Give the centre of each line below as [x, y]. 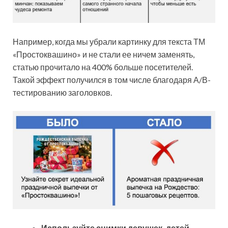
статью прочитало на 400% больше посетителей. [103, 67]
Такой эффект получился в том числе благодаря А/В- [112, 79]
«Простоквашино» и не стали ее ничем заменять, [104, 54]
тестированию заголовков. [62, 92]
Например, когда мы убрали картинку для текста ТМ [109, 41]
